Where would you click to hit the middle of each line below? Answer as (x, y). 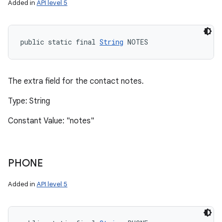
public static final (60, 42)
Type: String (29, 101)
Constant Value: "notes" (51, 121)
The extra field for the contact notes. (76, 81)
